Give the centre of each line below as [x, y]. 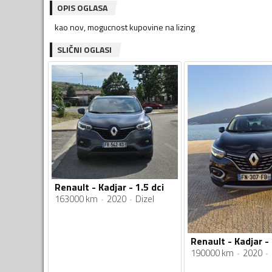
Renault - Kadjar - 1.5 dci [109, 187]
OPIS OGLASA [82, 8]
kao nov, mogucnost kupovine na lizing [125, 27]
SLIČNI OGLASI [84, 49]
